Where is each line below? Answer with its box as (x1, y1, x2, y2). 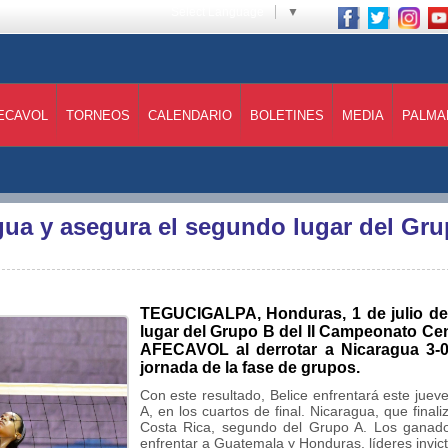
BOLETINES (250, 108, 324, 123)
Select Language (171, 5, 264, 19)
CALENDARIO (148, 108, 232, 123)
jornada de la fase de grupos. (139, 359, 360, 376)
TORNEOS (66, 108, 130, 123)
